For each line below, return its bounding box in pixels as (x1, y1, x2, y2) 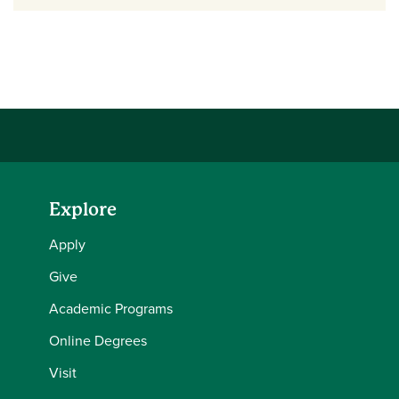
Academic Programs (49, 298, 173, 320)
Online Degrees (49, 330, 147, 352)
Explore (49, 199, 117, 221)
